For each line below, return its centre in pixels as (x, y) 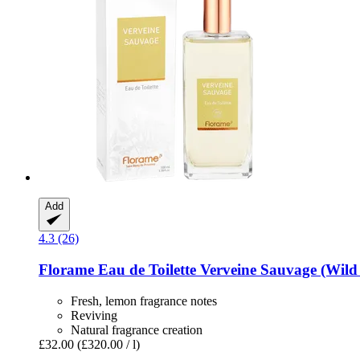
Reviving (94, 315)
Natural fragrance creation (137, 329)
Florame (66, 269)
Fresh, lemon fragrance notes (144, 301)
